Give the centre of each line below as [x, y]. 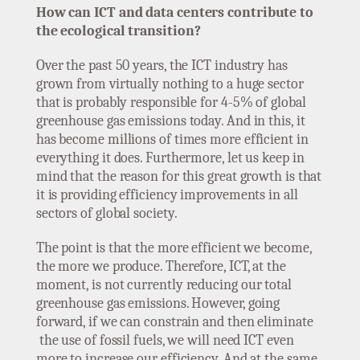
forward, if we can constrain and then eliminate [174, 322]
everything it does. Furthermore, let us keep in [170, 158]
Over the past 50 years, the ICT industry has [162, 66]
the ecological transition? [118, 31]
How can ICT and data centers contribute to [175, 13]
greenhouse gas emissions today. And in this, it [170, 121]
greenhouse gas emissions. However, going [158, 304]
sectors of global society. [106, 214]
